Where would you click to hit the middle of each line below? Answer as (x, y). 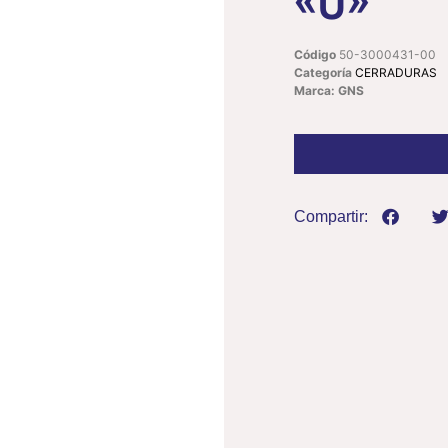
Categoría (323, 72)
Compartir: (331, 216)
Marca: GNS (329, 90)
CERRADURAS (396, 72)
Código (316, 54)
